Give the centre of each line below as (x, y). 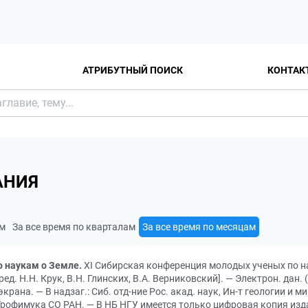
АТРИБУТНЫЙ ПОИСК (133, 70)
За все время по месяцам (199, 227)
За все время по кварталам (74, 227)
